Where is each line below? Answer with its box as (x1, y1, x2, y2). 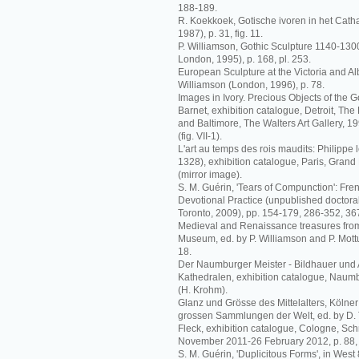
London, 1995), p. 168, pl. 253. (178, 54, 311, 65)
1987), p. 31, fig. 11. (178, 28, 263, 39)
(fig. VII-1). (178, 131, 222, 142)
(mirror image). (178, 169, 242, 180)
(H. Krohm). (178, 284, 228, 296)
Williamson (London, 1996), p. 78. (178, 79, 325, 91)
